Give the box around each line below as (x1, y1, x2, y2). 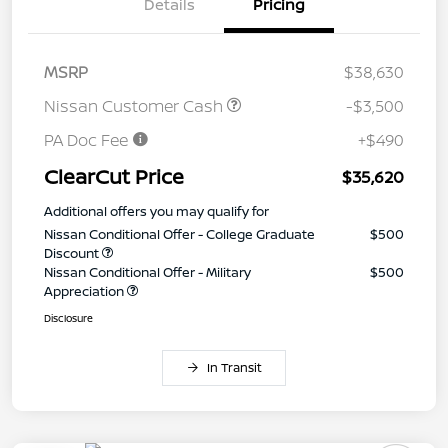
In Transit (206, 358, 262, 376)
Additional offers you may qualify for (44, 201, 269, 220)
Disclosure (44, 310, 93, 325)
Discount (44, 243, 102, 262)
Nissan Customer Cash (44, 94, 227, 117)
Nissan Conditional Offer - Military (44, 262, 251, 281)
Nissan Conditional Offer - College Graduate (44, 224, 315, 243)
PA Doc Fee (44, 128, 132, 151)
